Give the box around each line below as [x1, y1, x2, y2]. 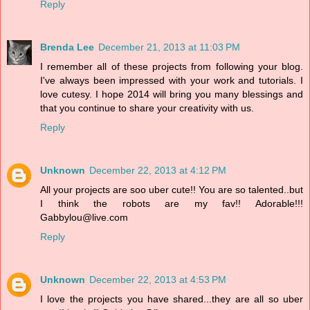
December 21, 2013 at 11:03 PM [98, 42, 240, 53]
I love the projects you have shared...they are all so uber [40, 293, 303, 305]
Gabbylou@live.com [40, 212, 128, 224]
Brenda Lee [40, 42, 94, 53]
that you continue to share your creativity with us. [40, 102, 254, 114]
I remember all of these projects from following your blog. [40, 61, 303, 73]
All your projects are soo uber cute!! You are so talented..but [40, 184, 303, 196]
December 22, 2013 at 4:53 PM [89, 274, 226, 286]
